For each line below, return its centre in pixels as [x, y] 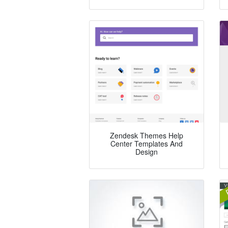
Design [147, 152]
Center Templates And [147, 144]
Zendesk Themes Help [147, 136]
